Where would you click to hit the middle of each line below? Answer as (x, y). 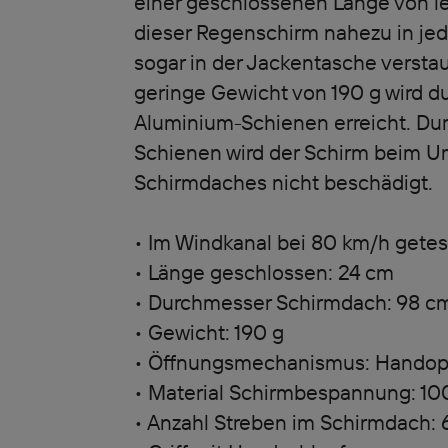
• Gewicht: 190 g (208, 332)
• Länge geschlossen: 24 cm (263, 272)
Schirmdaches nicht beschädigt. (283, 182)
